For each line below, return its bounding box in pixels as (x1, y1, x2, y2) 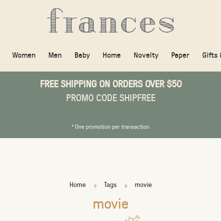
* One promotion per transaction (72, 122, 149, 130)
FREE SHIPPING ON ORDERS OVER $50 (39, 77, 182, 90)
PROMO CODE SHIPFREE (66, 91, 155, 104)
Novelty (134, 49, 158, 60)
